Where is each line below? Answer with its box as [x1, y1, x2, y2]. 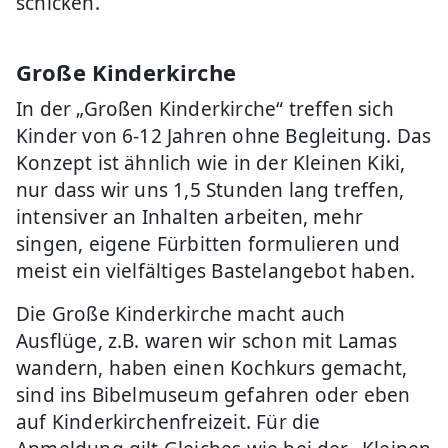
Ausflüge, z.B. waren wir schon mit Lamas [16, 327, 398, 354]
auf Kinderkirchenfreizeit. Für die [16, 408, 321, 435]
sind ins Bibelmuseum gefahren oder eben [16, 381, 411, 408]
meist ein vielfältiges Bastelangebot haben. [16, 257, 416, 284]
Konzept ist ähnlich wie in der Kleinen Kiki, [16, 149, 406, 176]
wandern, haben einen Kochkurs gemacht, [16, 354, 408, 381]
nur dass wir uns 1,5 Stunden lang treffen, [16, 176, 404, 203]
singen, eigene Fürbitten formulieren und [16, 230, 401, 257]
